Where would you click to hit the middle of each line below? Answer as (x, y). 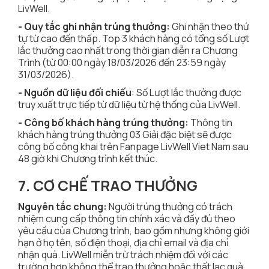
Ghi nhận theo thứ (210, 27)
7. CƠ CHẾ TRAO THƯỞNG (108, 186)
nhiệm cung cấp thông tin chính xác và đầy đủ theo (127, 219)
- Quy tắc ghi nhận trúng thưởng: (94, 27)
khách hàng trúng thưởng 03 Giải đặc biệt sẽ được (125, 135)
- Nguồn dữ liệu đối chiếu (75, 93)
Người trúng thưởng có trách (171, 207)
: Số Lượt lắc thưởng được (186, 93)
